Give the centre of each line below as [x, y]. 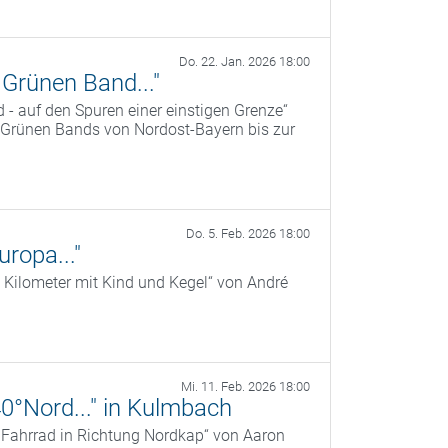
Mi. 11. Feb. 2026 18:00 [245, 387]
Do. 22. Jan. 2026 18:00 [244, 62]
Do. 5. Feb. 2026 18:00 [248, 234]
